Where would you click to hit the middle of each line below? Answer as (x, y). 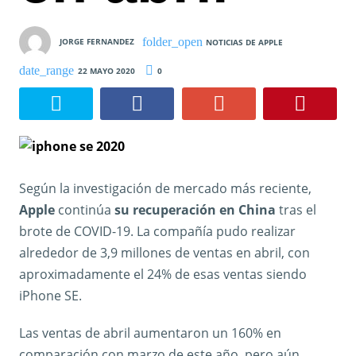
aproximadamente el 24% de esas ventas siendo (163, 274)
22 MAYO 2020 (106, 70)
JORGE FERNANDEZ (97, 41)
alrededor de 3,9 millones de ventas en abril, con (164, 252)
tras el (296, 209)
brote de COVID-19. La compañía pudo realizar (157, 231)
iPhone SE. (50, 295)
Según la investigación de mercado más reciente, (165, 188)
